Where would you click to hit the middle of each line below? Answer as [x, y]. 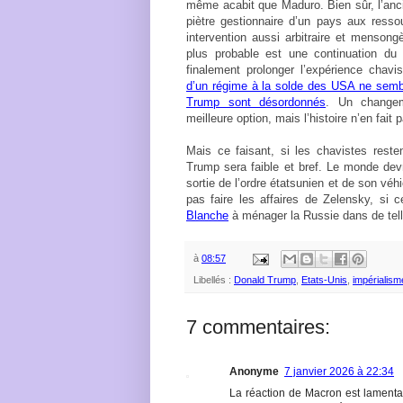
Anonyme [254, 372]
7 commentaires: [258, 327]
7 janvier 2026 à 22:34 [339, 372]
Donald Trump [265, 280]
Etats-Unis [324, 280]
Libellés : [214, 280]
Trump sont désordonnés [256, 103]
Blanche [207, 216]
